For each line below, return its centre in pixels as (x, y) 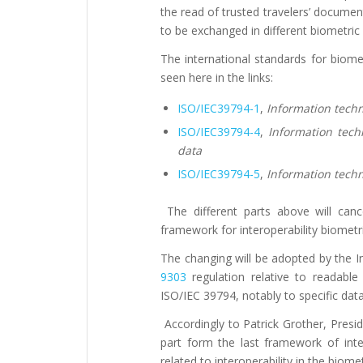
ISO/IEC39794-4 (219, 132)
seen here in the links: (217, 78)
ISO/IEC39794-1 (219, 109)
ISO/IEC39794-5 (219, 174)
